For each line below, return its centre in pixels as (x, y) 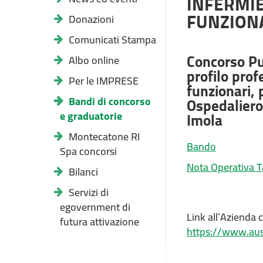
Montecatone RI (104, 136)
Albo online (94, 60)
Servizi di (89, 192)
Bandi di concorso (110, 101)
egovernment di (95, 207)
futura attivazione (100, 222)
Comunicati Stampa (112, 40)
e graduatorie (91, 116)
